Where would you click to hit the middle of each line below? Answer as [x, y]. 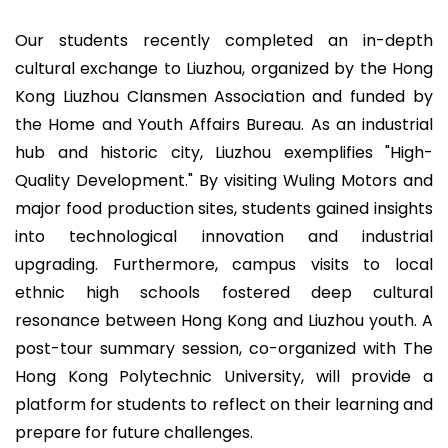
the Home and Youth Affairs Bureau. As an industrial [224, 124]
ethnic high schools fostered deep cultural [224, 292]
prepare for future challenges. [134, 432]
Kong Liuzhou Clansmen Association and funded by [224, 96]
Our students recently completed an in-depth [224, 40]
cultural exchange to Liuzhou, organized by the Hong [224, 68]
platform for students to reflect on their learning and [224, 404]
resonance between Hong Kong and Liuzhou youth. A [224, 320]
